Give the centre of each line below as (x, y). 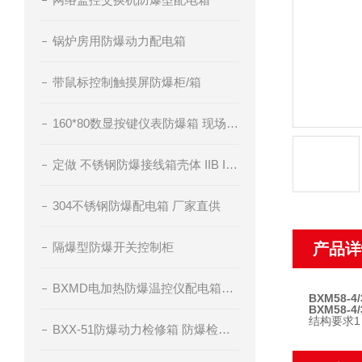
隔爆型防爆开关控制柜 (113, 247)
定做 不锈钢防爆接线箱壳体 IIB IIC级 (232, 164)
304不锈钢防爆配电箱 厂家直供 (137, 206)
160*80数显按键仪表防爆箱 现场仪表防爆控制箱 (232, 123)
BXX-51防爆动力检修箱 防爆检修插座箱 (224, 329)
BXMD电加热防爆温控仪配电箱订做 (227, 288)
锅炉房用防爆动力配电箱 (119, 41)
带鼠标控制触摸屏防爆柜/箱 (127, 82)
